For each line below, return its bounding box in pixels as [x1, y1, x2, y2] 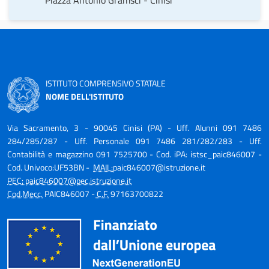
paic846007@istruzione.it [113, 161, 205, 174]
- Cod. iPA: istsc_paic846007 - [150, 148, 262, 160]
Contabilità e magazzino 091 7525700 [7, 148, 150, 160]
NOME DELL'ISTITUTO [46, 90, 124, 103]
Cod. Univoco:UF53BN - [7, 161, 93, 174]
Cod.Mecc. [7, 187, 43, 200]
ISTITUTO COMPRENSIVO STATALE [46, 77, 166, 89]
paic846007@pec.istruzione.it [25, 174, 131, 187]
